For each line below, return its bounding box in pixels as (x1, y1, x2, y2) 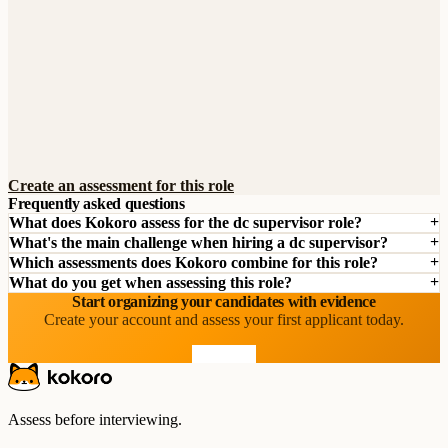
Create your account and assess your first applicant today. (44, 311, 404, 328)
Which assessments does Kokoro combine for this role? (9, 254, 378, 271)
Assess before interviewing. (8, 411, 182, 428)
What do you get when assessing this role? (9, 274, 292, 291)
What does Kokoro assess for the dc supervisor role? (9, 214, 362, 231)
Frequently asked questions (8, 195, 185, 212)
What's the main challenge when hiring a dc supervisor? (9, 234, 388, 251)
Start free (192, 345, 256, 362)
